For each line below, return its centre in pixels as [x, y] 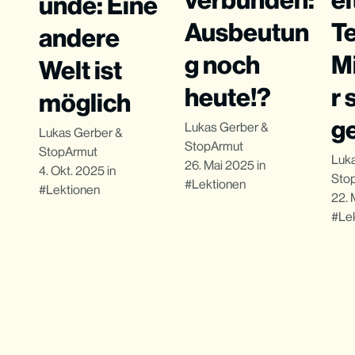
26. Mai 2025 [220, 166]
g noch [223, 64]
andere [79, 37]
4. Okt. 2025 [71, 170]
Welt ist [80, 70]
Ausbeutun [247, 32]
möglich [84, 102]
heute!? [228, 97]
